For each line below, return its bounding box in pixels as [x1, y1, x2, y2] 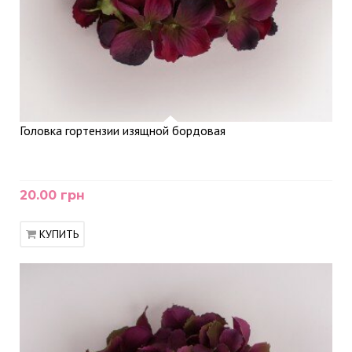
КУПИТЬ [39, 227, 79, 241]
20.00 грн [20, 188, 85, 203]
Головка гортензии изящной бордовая [20, 123, 225, 138]
